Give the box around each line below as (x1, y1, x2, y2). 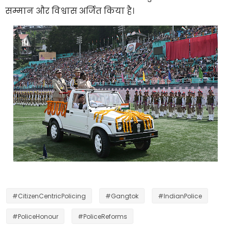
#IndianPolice (158, 191, 202, 200)
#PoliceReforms (78, 212, 127, 221)
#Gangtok (105, 191, 139, 200)
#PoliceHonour (12, 212, 58, 221)
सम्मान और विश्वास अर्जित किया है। (5, 5, 134, 17)
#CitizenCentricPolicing (12, 191, 86, 200)
